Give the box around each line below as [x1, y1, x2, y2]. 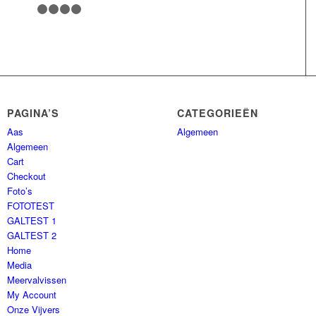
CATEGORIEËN [177, 106, 259, 121]
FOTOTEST [7, 199, 55, 213]
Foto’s [7, 184, 33, 198]
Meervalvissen [7, 273, 67, 287]
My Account [7, 288, 57, 302]
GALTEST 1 [7, 214, 57, 228]
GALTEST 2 [7, 229, 57, 243]
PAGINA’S [7, 106, 60, 121]
